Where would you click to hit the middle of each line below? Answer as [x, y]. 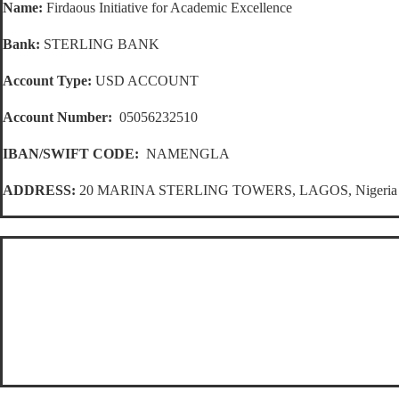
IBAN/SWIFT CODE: [73, 154]
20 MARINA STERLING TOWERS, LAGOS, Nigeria [236, 191]
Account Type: [47, 81]
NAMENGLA [186, 154]
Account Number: [57, 118]
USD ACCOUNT [145, 81]
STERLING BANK [100, 45]
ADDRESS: [39, 191]
